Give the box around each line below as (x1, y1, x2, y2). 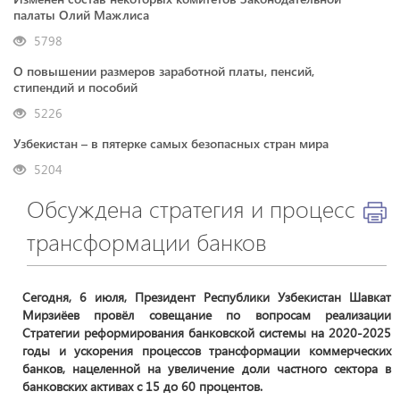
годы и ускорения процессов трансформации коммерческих (22, 342, 391, 359)
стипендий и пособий (13, 79, 137, 96)
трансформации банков (27, 226, 266, 257)
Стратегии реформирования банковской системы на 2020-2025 (22, 324, 391, 341)
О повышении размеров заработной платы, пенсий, (13, 62, 314, 79)
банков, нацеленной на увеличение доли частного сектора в (22, 360, 391, 377)
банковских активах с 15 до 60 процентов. (22, 378, 262, 395)
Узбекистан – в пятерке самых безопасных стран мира (13, 135, 329, 152)
